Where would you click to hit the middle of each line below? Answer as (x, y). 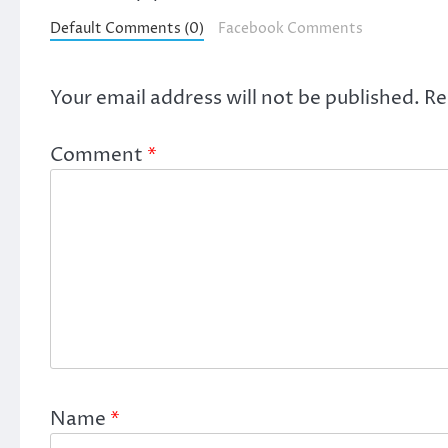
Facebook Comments (290, 28)
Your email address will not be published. (235, 97)
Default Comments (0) (127, 28)
